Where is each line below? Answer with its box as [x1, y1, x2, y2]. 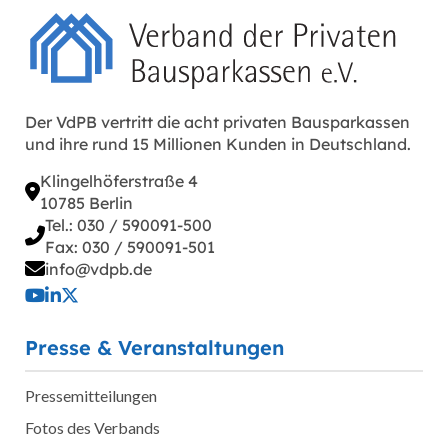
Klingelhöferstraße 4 [40, 170, 198, 191]
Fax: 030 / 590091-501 [45, 236, 215, 257]
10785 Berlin [40, 192, 133, 213]
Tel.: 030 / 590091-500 [45, 214, 212, 235]
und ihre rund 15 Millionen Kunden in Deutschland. [25, 133, 411, 154]
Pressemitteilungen [25, 385, 157, 405]
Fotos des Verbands [25, 417, 160, 437]
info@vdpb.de [45, 258, 152, 279]
